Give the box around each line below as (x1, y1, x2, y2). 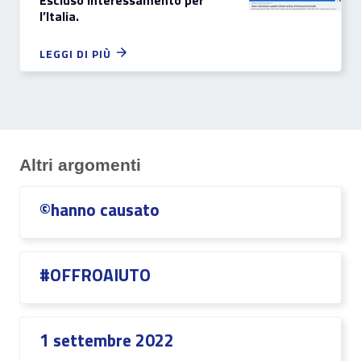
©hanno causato (39, 197, 160, 222)
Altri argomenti (19, 156, 141, 174)
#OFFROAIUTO (39, 262, 151, 288)
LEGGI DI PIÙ (39, 45, 114, 62)
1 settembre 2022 (39, 327, 174, 353)
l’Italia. (39, 6, 79, 26)
